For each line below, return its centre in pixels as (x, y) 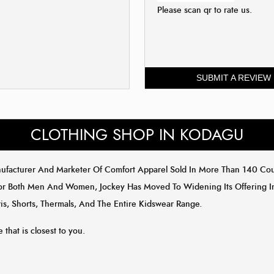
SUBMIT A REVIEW (233, 77)
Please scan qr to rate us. (205, 10)
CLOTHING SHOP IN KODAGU (137, 135)
